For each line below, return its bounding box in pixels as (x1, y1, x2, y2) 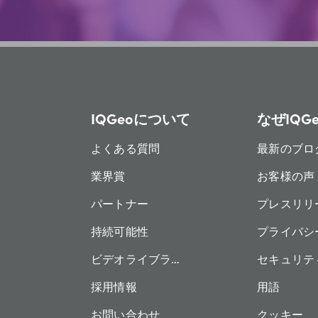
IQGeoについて (91, 108, 190, 128)
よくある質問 (91, 140, 160, 156)
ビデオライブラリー (91, 251, 194, 267)
